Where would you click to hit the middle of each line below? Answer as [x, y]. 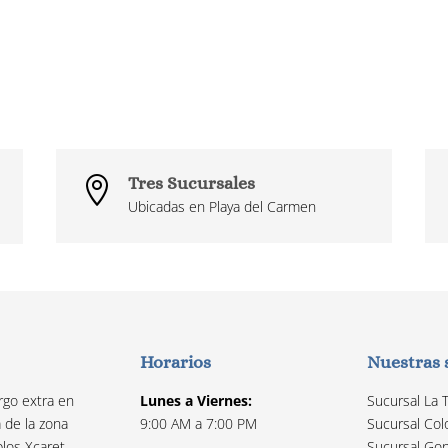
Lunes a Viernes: [196, 401]
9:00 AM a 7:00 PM [199, 424]
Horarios [176, 362]
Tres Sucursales [191, 183]
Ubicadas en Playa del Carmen [221, 207]
